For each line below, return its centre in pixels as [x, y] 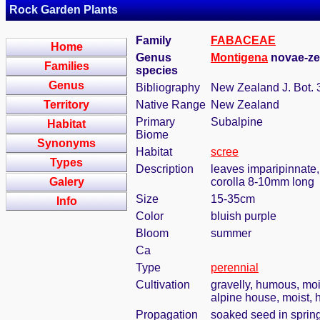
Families [66, 66]
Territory [66, 105]
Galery [66, 182]
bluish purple [244, 216]
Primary [155, 122]
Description [165, 169]
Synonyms [66, 143]
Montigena [239, 57]
